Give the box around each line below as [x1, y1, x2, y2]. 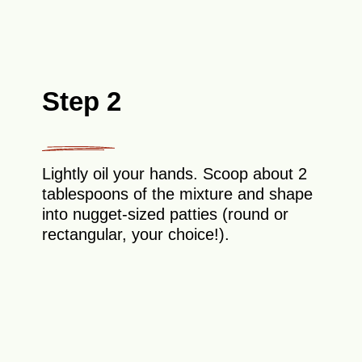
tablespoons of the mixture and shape [42, 184, 314, 203]
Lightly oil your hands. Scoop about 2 [42, 164, 308, 183]
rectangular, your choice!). [42, 225, 230, 243]
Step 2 [42, 86, 122, 116]
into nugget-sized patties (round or [42, 204, 289, 223]
